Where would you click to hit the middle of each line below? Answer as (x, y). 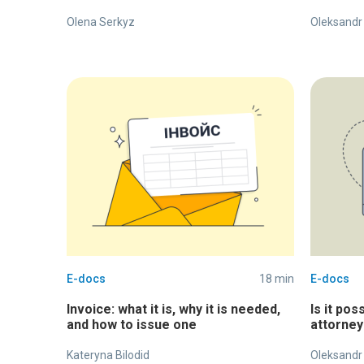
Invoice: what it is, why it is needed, (173, 309)
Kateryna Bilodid (108, 355)
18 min (277, 279)
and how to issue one (132, 325)
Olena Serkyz (101, 22)
